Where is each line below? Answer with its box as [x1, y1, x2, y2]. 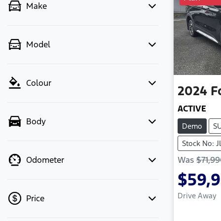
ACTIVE [178, 103, 206, 114]
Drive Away [178, 190, 217, 200]
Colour [26, 77, 51, 88]
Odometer [26, 154, 64, 165]
